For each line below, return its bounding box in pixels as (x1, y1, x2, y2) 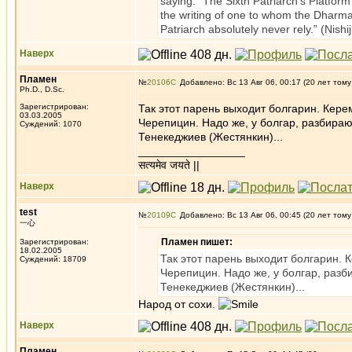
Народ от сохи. (138, 298, 218, 310)
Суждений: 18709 (20, 255, 86, 263)
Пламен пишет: (161, 236, 233, 247)
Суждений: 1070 (20, 119, 82, 128)
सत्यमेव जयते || (138, 159, 200, 171)
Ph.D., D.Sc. (20, 85, 64, 93)
